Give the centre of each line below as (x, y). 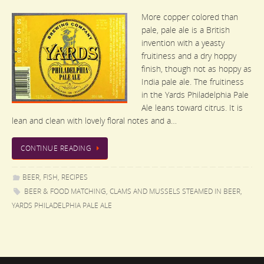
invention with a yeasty (183, 43)
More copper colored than (190, 17)
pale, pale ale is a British (186, 30)
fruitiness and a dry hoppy (189, 56)
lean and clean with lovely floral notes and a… (94, 121)
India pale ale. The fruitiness (193, 82)
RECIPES (74, 177)
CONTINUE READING (56, 148)
